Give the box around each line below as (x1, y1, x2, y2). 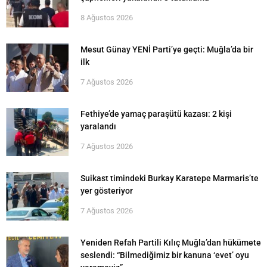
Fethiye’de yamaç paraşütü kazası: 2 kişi (80, 108, 232, 119)
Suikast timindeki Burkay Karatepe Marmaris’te (80, 173, 259, 183)
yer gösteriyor (80, 185, 133, 195)
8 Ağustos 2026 (80, 13, 133, 22)
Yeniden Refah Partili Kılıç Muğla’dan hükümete (80, 237, 261, 247)
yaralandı (80, 121, 116, 131)
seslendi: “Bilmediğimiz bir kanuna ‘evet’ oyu (80, 250, 249, 260)
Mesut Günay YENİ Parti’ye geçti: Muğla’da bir (80, 44, 253, 54)
